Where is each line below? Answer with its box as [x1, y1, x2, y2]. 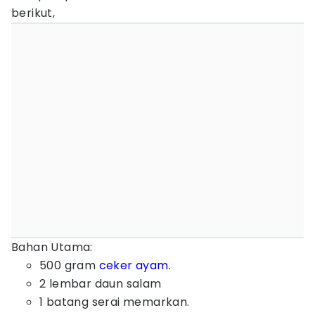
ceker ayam [98, 257, 169, 274]
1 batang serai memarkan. [39, 294, 190, 310]
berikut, [11, 5, 56, 21]
